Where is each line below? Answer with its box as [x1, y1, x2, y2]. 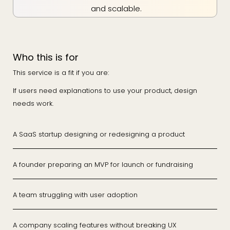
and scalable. [91, 3, 142, 14]
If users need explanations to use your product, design [13, 86, 197, 95]
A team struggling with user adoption [13, 190, 138, 200]
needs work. [13, 99, 53, 108]
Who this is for [13, 51, 79, 64]
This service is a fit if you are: [13, 68, 109, 78]
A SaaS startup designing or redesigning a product [13, 129, 185, 139]
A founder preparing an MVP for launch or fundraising [13, 160, 193, 169]
